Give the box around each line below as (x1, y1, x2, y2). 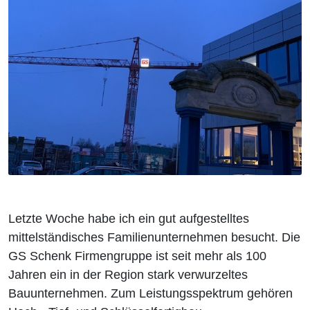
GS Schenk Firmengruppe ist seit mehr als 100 (8, 249, 266, 263)
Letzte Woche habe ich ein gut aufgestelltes (8, 212, 249, 226)
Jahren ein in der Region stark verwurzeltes (8, 268, 248, 282)
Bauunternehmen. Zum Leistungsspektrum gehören (8, 286, 293, 300)
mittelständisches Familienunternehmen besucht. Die (8, 230, 300, 244)
